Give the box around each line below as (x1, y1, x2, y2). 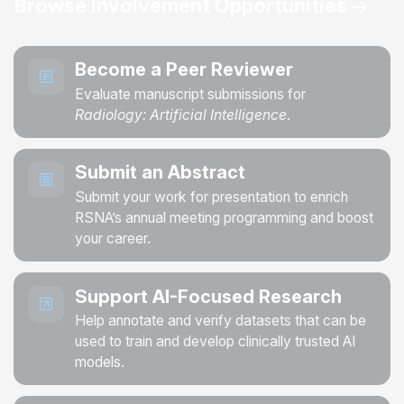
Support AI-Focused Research (75, 285, 342, 308)
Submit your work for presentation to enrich (75, 188, 348, 206)
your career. (75, 229, 151, 247)
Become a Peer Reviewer (75, 59, 293, 81)
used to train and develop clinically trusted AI (75, 332, 355, 350)
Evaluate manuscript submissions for (75, 85, 306, 103)
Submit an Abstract (75, 161, 245, 184)
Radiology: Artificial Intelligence (75, 106, 287, 124)
